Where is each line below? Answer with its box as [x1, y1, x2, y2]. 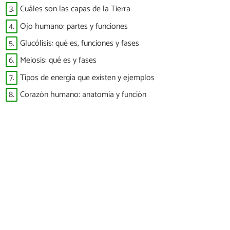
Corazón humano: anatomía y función [20, 88, 146, 102]
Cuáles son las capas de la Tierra [20, 2, 130, 16]
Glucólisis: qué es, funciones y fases [20, 36, 139, 50]
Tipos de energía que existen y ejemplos [20, 70, 155, 85]
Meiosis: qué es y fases [20, 53, 97, 68]
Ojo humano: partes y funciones [20, 19, 128, 33]
